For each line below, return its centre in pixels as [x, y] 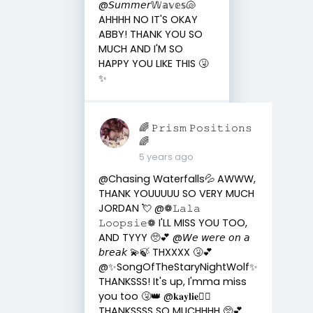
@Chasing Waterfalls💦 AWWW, [177, 179]
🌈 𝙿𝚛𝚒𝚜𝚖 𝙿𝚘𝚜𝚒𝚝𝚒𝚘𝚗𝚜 [196, 126]
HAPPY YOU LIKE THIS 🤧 [153, 63]
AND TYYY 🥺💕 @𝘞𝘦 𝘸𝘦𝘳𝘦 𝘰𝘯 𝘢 [174, 237]
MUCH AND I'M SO [140, 49]
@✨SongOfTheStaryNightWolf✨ [178, 267]
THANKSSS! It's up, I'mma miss [172, 281]
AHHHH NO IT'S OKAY [148, 19]
